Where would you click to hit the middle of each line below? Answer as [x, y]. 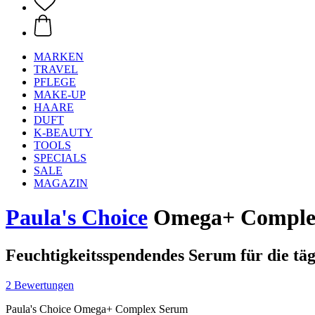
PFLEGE [55, 82]
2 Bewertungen [40, 285]
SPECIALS [60, 158]
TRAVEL [56, 69]
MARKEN [59, 57]
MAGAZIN [61, 183]
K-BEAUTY [63, 133]
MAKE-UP [60, 95]
